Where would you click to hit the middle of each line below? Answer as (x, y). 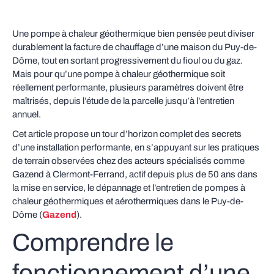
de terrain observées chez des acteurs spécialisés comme (128, 161)
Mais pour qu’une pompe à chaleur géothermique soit (119, 74)
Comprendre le (93, 243)
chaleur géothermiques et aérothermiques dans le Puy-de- (128, 201)
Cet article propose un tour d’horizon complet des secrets (127, 134)
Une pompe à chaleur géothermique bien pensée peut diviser (133, 34)
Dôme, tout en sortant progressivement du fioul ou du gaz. (128, 61)
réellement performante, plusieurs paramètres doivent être (128, 87)
